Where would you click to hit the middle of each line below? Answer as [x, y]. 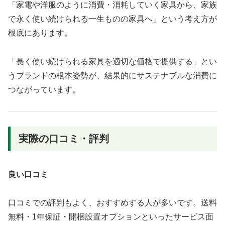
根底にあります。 [40, 33]
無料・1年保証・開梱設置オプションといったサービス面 [111, 217]
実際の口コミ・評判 [64, 139]
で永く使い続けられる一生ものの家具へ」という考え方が [113, 19]
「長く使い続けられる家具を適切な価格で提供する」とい [113, 61]
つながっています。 [44, 89]
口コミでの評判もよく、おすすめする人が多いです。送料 [113, 203]
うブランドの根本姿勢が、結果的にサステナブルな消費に [113, 75]
